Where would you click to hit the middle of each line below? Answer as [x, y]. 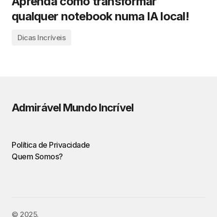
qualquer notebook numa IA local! [100, 16]
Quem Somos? [37, 156]
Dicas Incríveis [42, 38]
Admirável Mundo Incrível [73, 108]
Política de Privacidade [51, 145]
